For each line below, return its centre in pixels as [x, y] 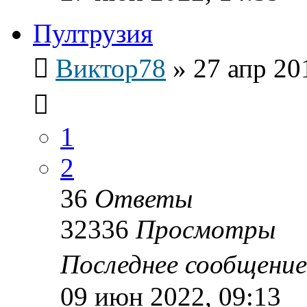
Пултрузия [93, 33]
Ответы [144, 198]
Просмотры [206, 229]
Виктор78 [111, 68]
